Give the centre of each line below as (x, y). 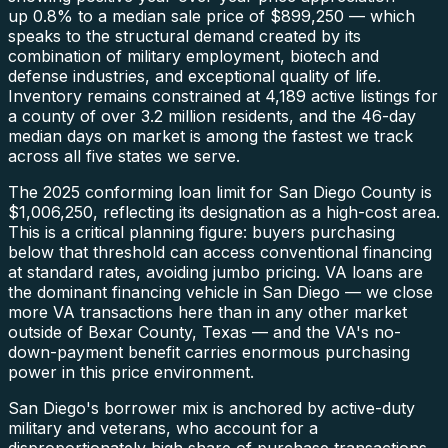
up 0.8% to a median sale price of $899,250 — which (211, 15)
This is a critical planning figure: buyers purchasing (201, 231)
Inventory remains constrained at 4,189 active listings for (223, 95)
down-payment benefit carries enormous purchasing (209, 351)
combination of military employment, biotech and (193, 55)
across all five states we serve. (124, 155)
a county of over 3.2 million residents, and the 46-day (212, 115)
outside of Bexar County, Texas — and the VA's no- (204, 331)
